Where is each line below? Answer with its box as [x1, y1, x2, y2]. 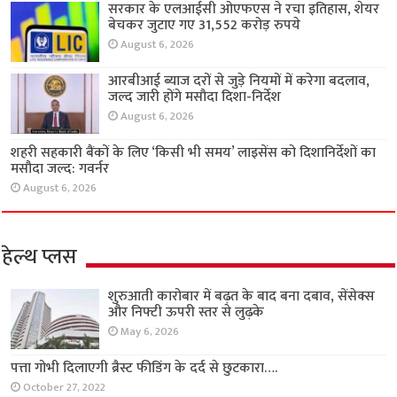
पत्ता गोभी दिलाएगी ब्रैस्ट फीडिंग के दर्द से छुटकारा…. [11, 356, 278, 381]
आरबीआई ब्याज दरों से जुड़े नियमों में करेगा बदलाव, [108, 68, 370, 93]
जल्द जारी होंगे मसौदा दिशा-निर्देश [108, 84, 282, 109]
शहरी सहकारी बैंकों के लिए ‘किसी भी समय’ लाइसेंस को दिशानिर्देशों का [11, 141, 377, 166]
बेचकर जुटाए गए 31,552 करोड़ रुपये [108, 12, 301, 37]
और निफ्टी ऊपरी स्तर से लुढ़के [108, 300, 265, 325]
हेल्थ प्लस [2, 239, 78, 276]
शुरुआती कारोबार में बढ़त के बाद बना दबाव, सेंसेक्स [108, 284, 376, 309]
